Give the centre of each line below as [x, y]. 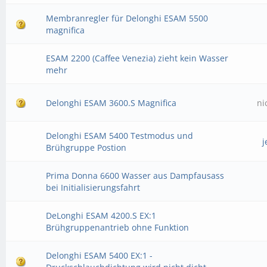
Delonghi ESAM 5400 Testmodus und [120, 136]
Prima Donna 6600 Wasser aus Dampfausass [135, 176]
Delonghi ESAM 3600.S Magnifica [111, 103]
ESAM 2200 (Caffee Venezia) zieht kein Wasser [137, 58]
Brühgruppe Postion [86, 148]
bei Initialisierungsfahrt [93, 187]
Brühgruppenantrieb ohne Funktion [118, 227]
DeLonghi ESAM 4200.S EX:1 [101, 215]
